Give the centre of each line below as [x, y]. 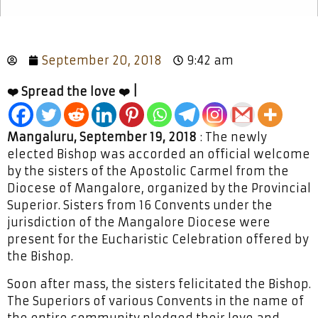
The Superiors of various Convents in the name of [155, 301]
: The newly [232, 137]
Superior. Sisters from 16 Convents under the [140, 205]
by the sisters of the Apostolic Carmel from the [148, 171]
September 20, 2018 [102, 60]
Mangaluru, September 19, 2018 [102, 137]
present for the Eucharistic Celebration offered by [158, 239]
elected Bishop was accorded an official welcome [159, 154]
